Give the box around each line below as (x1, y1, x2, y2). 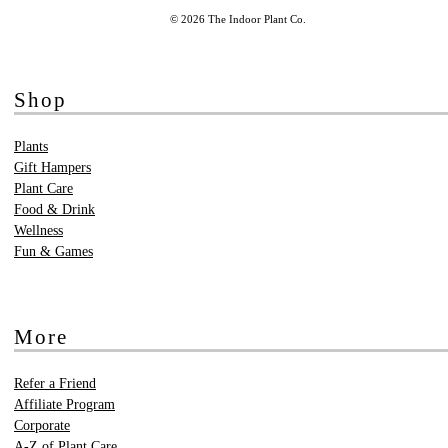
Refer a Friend (14, 375, 96, 391)
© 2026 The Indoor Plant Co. (170, 13, 306, 25)
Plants (14, 138, 48, 154)
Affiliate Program (14, 396, 115, 412)
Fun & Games (14, 243, 93, 259)
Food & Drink (14, 201, 95, 217)
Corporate (14, 417, 70, 433)
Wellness (14, 222, 63, 238)
